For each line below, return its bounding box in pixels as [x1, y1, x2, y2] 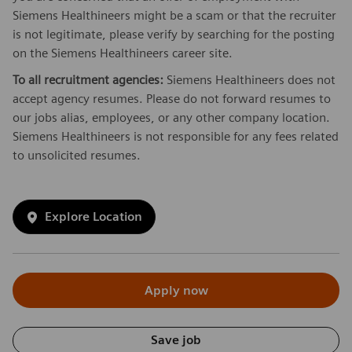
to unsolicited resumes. [13, 147, 141, 163]
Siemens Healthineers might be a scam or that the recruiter [13, 7, 336, 23]
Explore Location [45, 208, 142, 224]
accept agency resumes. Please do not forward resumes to [13, 90, 331, 106]
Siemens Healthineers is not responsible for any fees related [13, 128, 339, 144]
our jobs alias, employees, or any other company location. [13, 109, 330, 125]
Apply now [144, 282, 208, 298]
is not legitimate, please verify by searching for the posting [13, 26, 335, 42]
